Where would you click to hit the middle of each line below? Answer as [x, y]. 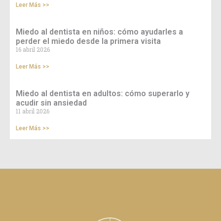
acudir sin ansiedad [51, 103]
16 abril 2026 [33, 50]
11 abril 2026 [33, 111]
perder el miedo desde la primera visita [88, 41]
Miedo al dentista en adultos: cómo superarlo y [103, 94]
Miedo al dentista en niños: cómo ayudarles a [99, 32]
